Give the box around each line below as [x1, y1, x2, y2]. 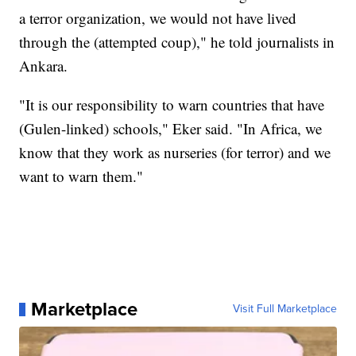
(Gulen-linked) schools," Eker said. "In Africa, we [19, 118, 323, 139]
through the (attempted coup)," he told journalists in [19, 32, 335, 52]
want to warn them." [19, 166, 144, 187]
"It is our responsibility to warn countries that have [19, 95, 325, 115]
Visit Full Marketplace [232, 300, 337, 318]
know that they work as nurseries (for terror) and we [19, 142, 331, 163]
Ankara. [19, 56, 68, 76]
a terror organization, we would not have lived [19, 8, 297, 29]
